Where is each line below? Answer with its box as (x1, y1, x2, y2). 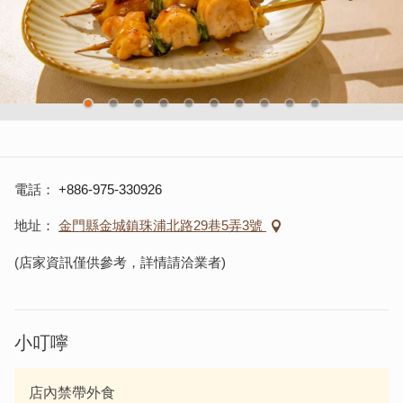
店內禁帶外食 (29, 385, 115, 401)
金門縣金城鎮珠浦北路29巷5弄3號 (58, 218, 266, 233)
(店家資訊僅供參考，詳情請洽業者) (14, 255, 226, 271)
